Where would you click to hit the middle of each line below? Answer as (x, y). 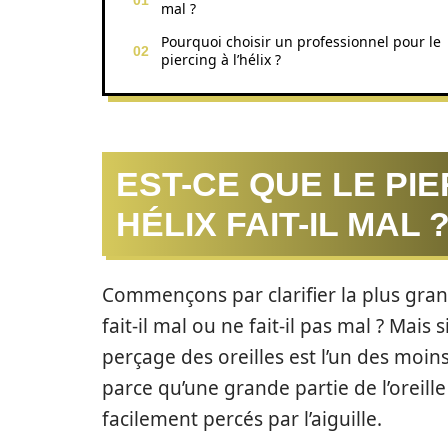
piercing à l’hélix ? (221, 59)
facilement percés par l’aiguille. (242, 419)
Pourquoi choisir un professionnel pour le (301, 41)
